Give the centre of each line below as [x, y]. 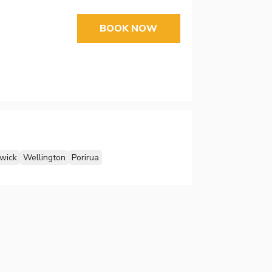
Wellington [44, 158]
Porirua [85, 158]
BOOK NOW [129, 28]
